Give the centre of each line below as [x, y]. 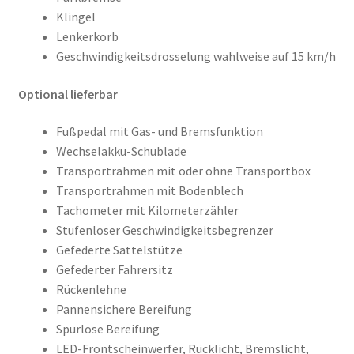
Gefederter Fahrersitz [114, 270]
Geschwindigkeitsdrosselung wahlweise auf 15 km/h [196, 56]
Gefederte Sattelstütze [119, 250]
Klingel [75, 16]
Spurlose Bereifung [107, 329]
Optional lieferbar [68, 94]
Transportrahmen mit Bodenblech [149, 191]
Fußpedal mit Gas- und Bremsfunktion [159, 132]
